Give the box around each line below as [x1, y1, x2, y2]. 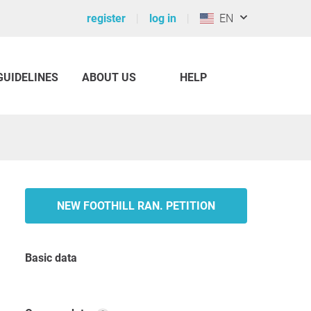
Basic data [32, 251, 77, 264]
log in [149, 12, 176, 25]
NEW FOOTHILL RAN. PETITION [57, 199, 215, 212]
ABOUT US [82, 71, 136, 84]
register [87, 12, 126, 25]
